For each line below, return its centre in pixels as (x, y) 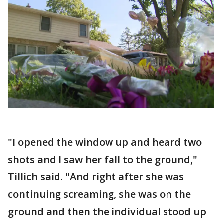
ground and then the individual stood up (107, 211)
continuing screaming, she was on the (99, 194)
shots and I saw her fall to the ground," (103, 159)
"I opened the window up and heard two (105, 142)
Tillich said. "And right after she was (96, 176)
